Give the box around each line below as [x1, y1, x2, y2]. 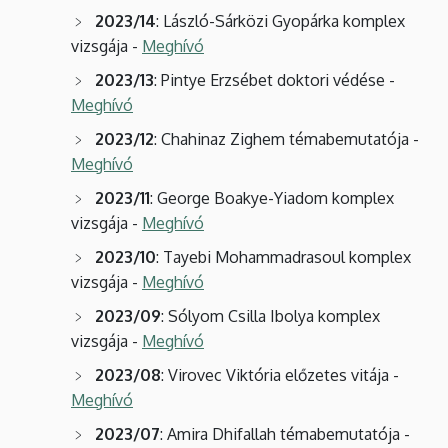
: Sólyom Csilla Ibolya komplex [161, 305, 380, 326]
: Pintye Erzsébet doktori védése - [154, 69, 395, 90]
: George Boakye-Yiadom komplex [150, 187, 394, 208]
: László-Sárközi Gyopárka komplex [156, 10, 405, 31]
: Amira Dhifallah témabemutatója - [160, 423, 410, 444]
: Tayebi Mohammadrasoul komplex [156, 246, 411, 267]
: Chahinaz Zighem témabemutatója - [154, 128, 419, 149]
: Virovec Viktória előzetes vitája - [161, 364, 399, 385]
